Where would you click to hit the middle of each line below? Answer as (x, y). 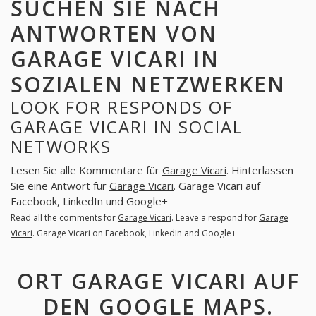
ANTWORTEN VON (114, 34)
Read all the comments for (64, 217)
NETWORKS (61, 147)
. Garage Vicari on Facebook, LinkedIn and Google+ (134, 233)
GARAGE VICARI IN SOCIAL (127, 127)
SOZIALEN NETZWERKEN (148, 85)
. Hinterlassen (260, 170)
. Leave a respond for (215, 217)
